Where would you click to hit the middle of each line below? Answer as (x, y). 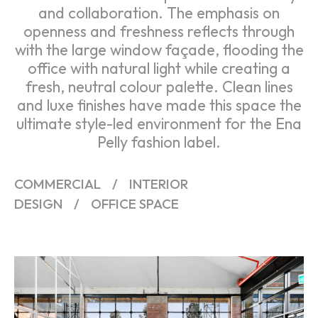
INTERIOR (159, 183)
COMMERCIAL (57, 183)
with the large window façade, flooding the (159, 49)
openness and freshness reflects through (159, 31)
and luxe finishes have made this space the (159, 105)
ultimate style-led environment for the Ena (159, 123)
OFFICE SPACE (135, 203)
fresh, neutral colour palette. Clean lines (159, 86)
